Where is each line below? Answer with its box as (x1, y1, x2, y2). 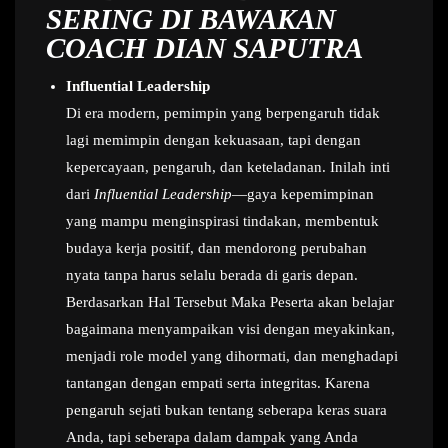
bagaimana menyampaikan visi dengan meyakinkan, (66, 321, 395, 337)
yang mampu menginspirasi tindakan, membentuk (66, 213, 379, 229)
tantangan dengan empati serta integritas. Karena (66, 375, 370, 391)
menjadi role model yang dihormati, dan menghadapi (66, 348, 398, 364)
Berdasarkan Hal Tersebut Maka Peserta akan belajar (66, 294, 394, 310)
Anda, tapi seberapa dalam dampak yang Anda (66, 429, 358, 445)
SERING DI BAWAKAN (46, 3, 336, 35)
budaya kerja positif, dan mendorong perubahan (66, 240, 367, 256)
